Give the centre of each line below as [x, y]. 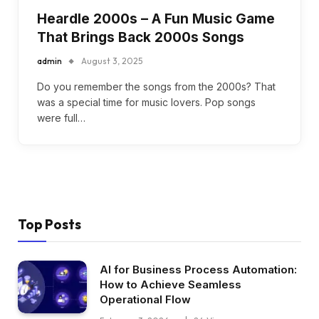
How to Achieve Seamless [171, 284]
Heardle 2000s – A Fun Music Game [156, 19]
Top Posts [49, 224]
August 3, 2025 [112, 61]
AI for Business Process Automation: [198, 269]
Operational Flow [145, 299]
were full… [61, 117]
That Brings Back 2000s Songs [141, 37]
